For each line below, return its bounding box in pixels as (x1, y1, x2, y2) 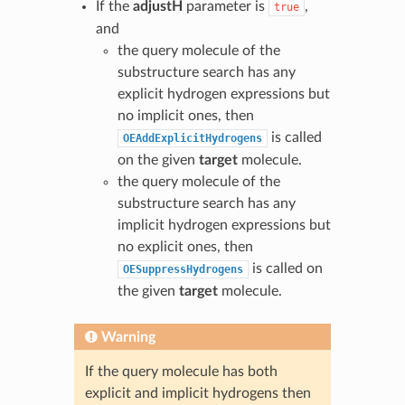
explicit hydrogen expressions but (117, 86, 330, 101)
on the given (117, 152, 199, 167)
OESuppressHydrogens (122, 262, 243, 276)
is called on (248, 260, 323, 276)
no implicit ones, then (117, 108, 254, 123)
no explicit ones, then (117, 239, 253, 254)
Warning (100, 329, 155, 344)
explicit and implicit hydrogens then (84, 385, 311, 400)
